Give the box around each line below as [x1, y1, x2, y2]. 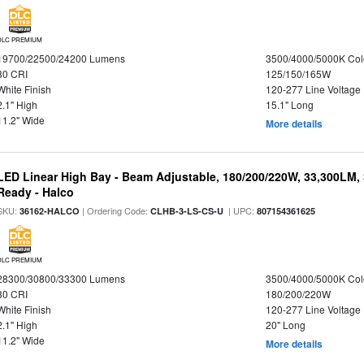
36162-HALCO [19, 205, 80, 217]
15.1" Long [265, 97, 314, 111]
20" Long [265, 318, 305, 331]
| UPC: [223, 204, 258, 217]
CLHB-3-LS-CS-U [150, 205, 224, 217]
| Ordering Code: [80, 204, 151, 217]
